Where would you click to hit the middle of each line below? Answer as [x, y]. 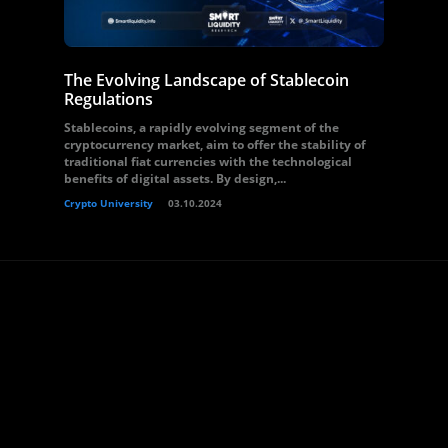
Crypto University [108, 203]
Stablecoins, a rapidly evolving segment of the [201, 127]
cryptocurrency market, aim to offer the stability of [215, 144]
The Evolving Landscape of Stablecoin [206, 80]
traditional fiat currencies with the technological [208, 161]
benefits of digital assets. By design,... [175, 178]
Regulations [108, 99]
